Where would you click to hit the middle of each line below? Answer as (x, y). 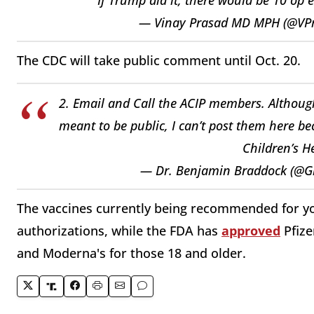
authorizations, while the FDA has (119, 231)
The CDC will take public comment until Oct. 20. (161, 61)
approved (251, 231)
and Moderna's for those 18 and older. (133, 253)
